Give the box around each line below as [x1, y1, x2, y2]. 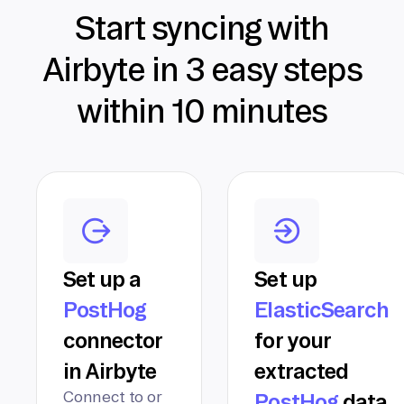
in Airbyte [63, 359, 157, 383]
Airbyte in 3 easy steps [41, 51, 363, 88]
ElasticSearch [254, 298, 389, 322]
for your [254, 328, 330, 353]
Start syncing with [75, 10, 329, 47]
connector [63, 328, 162, 353]
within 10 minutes [77, 93, 327, 130]
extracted [254, 359, 348, 383]
